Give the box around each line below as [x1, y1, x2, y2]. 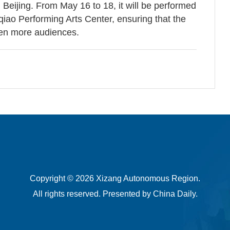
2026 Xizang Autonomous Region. [75, 174, 200, 183]
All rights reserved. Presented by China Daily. [32, 189, 198, 198]
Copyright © [30, 174, 75, 183]
